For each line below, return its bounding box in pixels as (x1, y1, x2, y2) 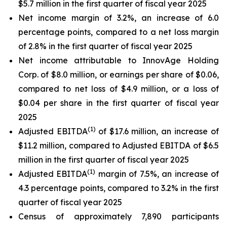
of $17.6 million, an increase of (98, 126, 219, 136)
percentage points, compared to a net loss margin (18, 27, 219, 37)
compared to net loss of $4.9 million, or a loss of (18, 84, 219, 94)
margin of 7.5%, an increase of (95, 169, 219, 179)
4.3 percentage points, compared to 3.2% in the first (18, 183, 219, 193)
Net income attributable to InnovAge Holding (18, 55, 219, 65)
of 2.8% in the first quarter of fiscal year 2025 (18, 41, 193, 51)
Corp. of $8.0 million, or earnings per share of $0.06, (18, 69, 219, 80)
